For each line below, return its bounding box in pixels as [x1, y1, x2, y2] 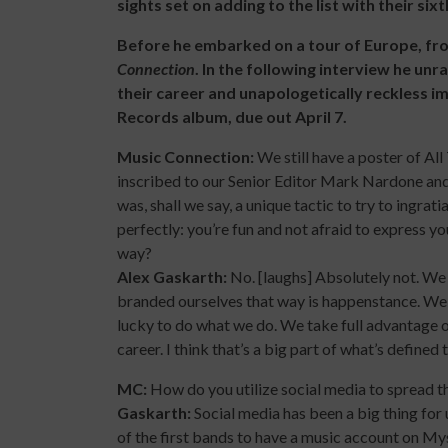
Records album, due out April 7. [117, 107, 350, 127]
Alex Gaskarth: [117, 267, 230, 287]
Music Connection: [117, 147, 254, 167]
